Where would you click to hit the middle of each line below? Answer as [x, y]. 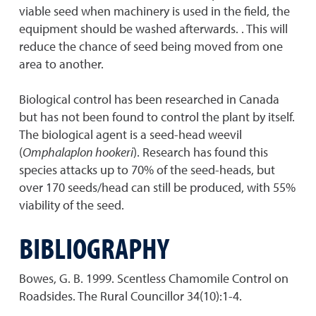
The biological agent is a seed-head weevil [130, 134]
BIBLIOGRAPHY [94, 248]
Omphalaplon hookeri [78, 152]
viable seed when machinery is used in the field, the [154, 11]
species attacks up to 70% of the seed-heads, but [147, 170]
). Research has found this [201, 152]
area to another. [61, 64]
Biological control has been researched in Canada [149, 99]
